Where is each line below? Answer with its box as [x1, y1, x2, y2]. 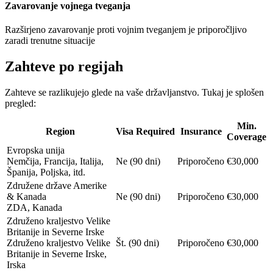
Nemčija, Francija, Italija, [7, 156, 104, 166]
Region [45, 126, 75, 136]
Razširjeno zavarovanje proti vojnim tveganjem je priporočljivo [5, 24, 247, 35]
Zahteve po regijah [5, 58, 123, 75]
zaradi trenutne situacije [5, 35, 95, 46]
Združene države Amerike [7, 180, 107, 191]
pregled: [5, 98, 36, 108]
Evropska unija [7, 145, 65, 155]
